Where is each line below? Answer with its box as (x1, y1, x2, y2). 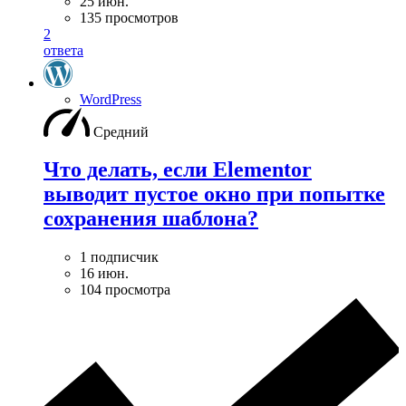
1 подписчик (80, 249, 159, 266)
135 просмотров (80, 9, 179, 25)
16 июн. (80, 266, 129, 282)
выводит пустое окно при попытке (43, 182, 385, 207)
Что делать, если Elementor (43, 158, 312, 182)
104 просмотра (80, 282, 170, 298)
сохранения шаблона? (43, 207, 258, 231)
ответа (43, 42, 83, 58)
